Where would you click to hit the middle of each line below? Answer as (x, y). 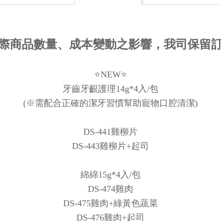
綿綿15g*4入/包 (110, 174)
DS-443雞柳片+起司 (110, 146)
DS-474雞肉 (110, 189)
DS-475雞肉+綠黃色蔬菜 (110, 203)
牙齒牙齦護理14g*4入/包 (110, 89)
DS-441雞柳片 (110, 131)
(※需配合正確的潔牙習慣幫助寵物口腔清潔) (110, 103)
